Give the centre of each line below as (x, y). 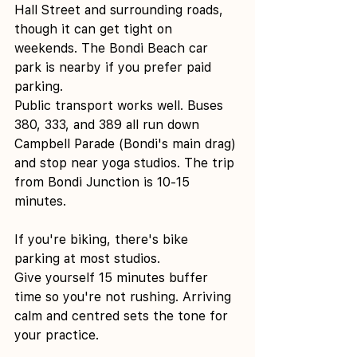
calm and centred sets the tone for (123, 316)
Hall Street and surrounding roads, (121, 10)
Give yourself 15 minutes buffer (113, 277)
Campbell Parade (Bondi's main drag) (127, 143)
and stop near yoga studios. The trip (126, 163)
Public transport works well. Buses (121, 105)
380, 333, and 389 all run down (109, 124)
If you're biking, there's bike (103, 239)
